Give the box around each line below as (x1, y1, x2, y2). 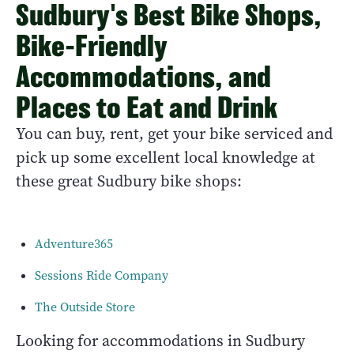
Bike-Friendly (16, 28, 168, 62)
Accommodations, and (16, 59, 271, 92)
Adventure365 (35, 235, 113, 252)
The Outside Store (35, 298, 135, 315)
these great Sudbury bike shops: (16, 170, 242, 192)
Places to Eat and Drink (16, 90, 277, 123)
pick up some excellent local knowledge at (16, 146, 315, 168)
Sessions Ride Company (35, 266, 168, 284)
